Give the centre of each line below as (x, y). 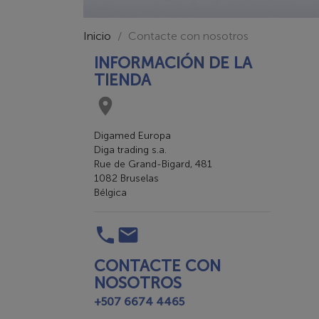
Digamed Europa (132, 136)
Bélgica (110, 193)
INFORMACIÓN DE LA (173, 63)
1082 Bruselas (126, 179)
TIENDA (122, 80)
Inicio (97, 36)
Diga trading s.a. (130, 150)
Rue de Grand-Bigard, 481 (153, 164)
